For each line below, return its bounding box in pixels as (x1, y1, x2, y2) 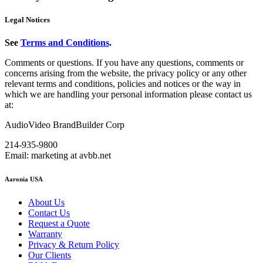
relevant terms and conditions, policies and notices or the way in (5, 78, 241, 89)
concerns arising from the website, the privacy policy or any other (5, 68, 247, 78)
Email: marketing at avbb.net (5, 150, 111, 160)
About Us (28, 197, 65, 207)
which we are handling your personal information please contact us (5, 89, 252, 99)
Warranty (28, 228, 62, 239)
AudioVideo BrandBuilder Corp (5, 119, 124, 130)
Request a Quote (28, 218, 90, 228)
